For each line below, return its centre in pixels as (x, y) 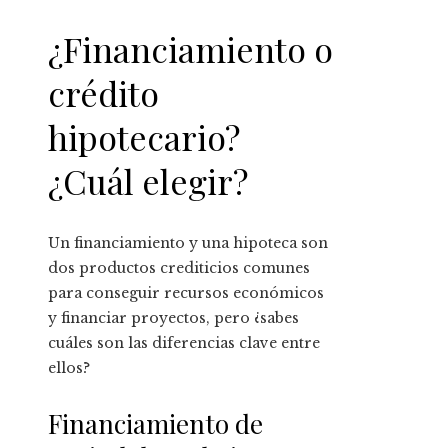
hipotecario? (144, 137)
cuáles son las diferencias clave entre (184, 343)
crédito (103, 93)
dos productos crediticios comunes (179, 268)
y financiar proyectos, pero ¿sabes (173, 318)
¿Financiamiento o (190, 49)
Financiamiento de (155, 424)
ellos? (69, 368)
